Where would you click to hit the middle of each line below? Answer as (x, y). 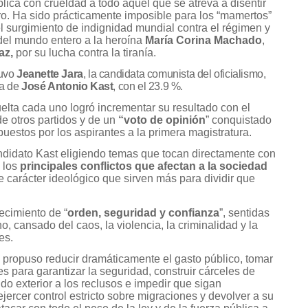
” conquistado (239, 120)
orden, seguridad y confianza (143, 212)
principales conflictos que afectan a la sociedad (144, 166)
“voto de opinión (162, 120)
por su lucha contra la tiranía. (85, 52)
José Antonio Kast (67, 86)
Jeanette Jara (50, 74)
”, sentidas (244, 212)
